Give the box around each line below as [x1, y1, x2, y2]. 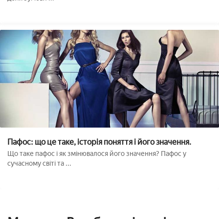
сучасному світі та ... [7, 159, 71, 168]
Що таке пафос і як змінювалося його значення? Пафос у [7, 149, 186, 158]
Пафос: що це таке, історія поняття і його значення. [7, 137, 191, 147]
